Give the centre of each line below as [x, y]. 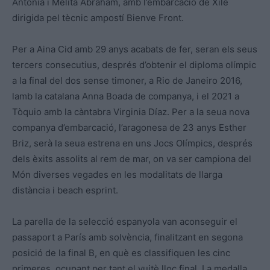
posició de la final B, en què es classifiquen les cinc [121, 253]
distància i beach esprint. [65, 190]
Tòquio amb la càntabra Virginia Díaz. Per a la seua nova [131, 112]
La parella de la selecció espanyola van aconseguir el [125, 222]
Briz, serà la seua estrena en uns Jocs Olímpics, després [132, 143]
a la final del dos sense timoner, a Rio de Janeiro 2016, [127, 81]
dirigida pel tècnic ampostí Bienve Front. [98, 18]
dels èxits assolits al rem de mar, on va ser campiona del [132, 159]
